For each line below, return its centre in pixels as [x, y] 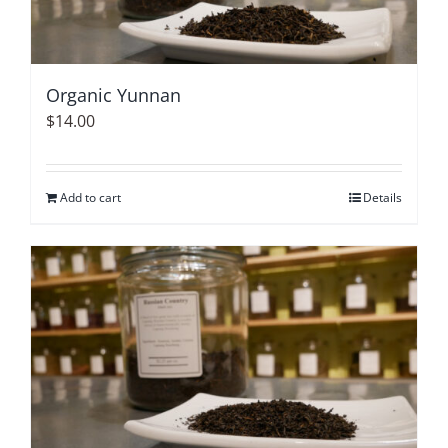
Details [382, 197]
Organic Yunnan [113, 94]
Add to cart [90, 197]
